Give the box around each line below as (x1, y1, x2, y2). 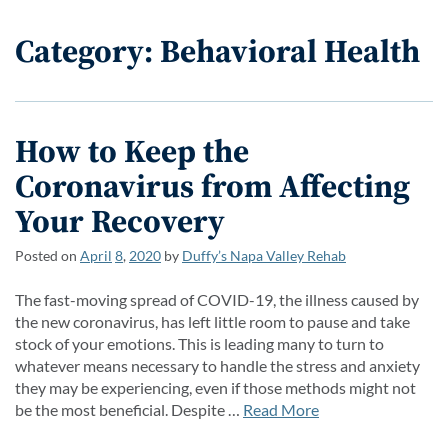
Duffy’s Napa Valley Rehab (182, 246, 346, 264)
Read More (243, 399, 319, 419)
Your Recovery (15, 198, 225, 243)
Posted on (15, 246, 77, 264)
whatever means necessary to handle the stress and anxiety (15, 355, 420, 375)
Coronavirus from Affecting (15, 163, 410, 208)
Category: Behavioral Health (15, 28, 420, 73)
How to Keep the (15, 128, 249, 173)
